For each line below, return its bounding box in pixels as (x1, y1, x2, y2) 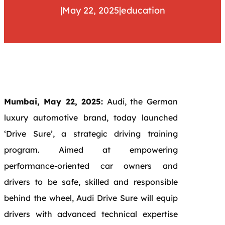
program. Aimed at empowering (4, 144, 178, 155)
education (121, 4, 165, 16)
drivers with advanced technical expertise (4, 208, 178, 219)
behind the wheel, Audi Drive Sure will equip (4, 192, 178, 203)
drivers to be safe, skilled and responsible (4, 176, 178, 187)
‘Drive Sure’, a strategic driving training (4, 128, 178, 139)
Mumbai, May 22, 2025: (4, 96, 103, 106)
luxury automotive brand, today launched (4, 112, 178, 123)
